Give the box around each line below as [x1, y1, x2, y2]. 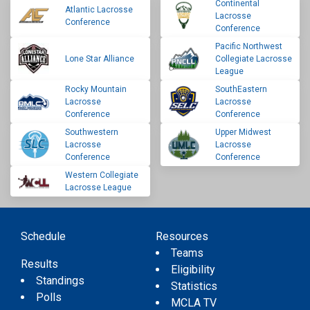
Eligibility [170, 262, 215, 276]
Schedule [21, 229, 66, 243]
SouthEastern [215, 84, 267, 94]
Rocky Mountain [65, 84, 127, 94]
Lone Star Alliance [65, 53, 135, 64]
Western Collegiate [65, 170, 139, 180]
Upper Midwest [215, 127, 271, 137]
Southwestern [65, 127, 119, 137]
